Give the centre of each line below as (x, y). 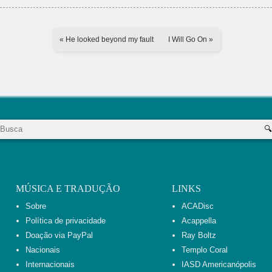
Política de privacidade (66, 221)
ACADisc (197, 206)
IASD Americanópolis (219, 265)
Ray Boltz (199, 236)
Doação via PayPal (59, 236)
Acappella (199, 221)
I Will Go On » (190, 39)
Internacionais (50, 265)
